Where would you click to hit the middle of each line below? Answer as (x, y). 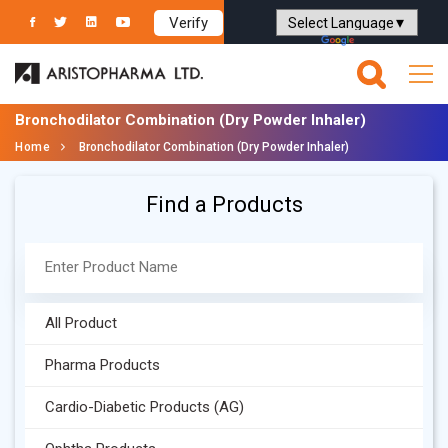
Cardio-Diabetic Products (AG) (144, 407)
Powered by (282, 42)
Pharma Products (102, 365)
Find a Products (224, 204)
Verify (188, 23)
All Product (81, 323)
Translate (388, 42)
